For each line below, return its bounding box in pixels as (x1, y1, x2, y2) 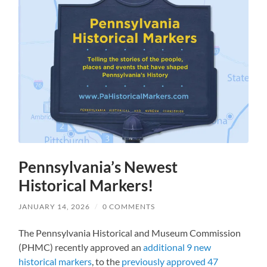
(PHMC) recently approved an (18, 241, 144, 253)
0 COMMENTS (103, 201, 156, 211)
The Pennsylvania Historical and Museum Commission (18, 226, 241, 238)
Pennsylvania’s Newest (18, 157, 178, 176)
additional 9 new (143, 241, 212, 253)
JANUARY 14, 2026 (18, 201, 91, 211)
